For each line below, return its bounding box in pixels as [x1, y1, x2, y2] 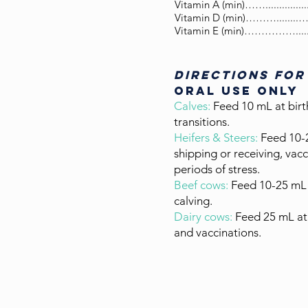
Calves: [174, 99, 210, 113]
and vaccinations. [174, 225, 261, 239]
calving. [174, 194, 212, 208]
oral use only [174, 83, 298, 98]
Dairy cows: [174, 210, 232, 223]
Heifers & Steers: [174, 131, 261, 144]
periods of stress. [174, 162, 260, 176]
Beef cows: [174, 178, 228, 192]
